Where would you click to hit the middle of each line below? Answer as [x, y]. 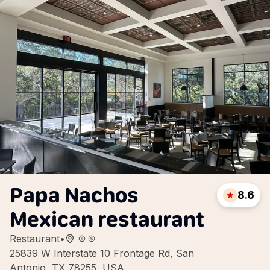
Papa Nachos [74, 195]
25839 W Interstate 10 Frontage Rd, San [102, 253]
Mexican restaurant [107, 219]
